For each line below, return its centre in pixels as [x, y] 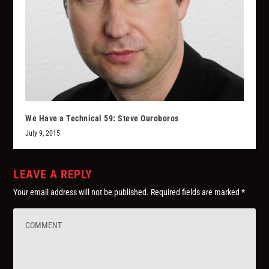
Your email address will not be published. [81, 192]
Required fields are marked [196, 192]
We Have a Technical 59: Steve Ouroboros [102, 118]
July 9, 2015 [43, 133]
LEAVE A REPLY [53, 174]
